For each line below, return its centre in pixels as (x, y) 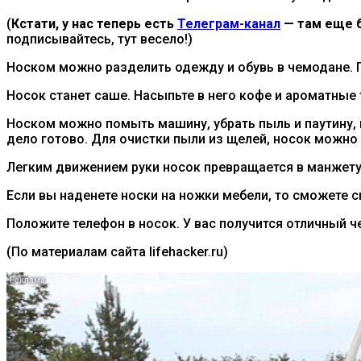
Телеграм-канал (229, 24)
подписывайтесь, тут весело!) (100, 39)
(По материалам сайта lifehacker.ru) (117, 252)
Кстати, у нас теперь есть (94, 24)
